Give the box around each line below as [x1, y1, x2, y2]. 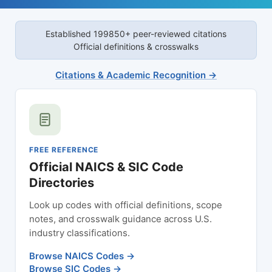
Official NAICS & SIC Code [29, 160, 183, 174]
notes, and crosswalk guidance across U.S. [29, 213, 212, 225]
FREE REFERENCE [29, 145, 99, 154]
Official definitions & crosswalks [73, 41, 199, 52]
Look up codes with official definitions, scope [29, 199, 222, 211]
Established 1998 [46, 29, 114, 39]
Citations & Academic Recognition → [55, 69, 217, 81]
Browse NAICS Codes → [29, 250, 135, 262]
